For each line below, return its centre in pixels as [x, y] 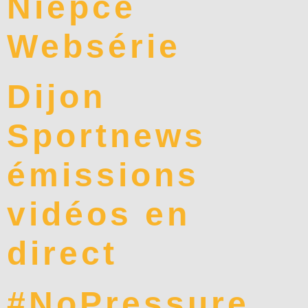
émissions [103, 175]
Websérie [94, 47]
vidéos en [99, 214]
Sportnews [107, 136]
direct [62, 254]
